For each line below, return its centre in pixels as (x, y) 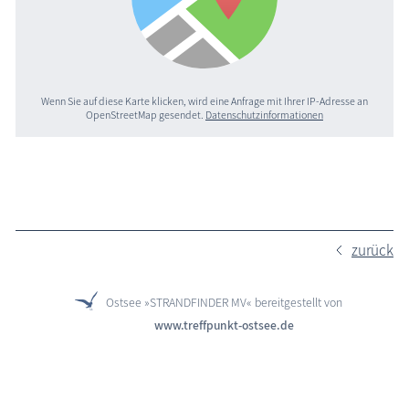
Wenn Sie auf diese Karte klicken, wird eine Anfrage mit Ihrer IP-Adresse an (204, 101)
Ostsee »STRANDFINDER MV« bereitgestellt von (224, 303)
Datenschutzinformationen (264, 115)
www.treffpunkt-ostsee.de (224, 325)
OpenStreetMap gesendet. (146, 115)
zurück (372, 250)
